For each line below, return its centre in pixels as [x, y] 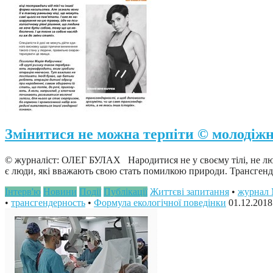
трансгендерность [48, 202]
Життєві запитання [190, 191]
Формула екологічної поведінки [160, 202]
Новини [60, 191]
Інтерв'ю [23, 191]
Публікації [126, 191]
